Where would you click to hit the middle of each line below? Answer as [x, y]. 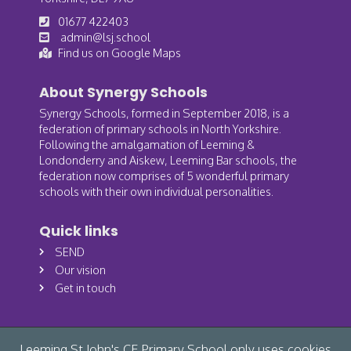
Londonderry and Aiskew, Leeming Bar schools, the [168, 160]
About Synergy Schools [123, 93]
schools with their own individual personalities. [156, 192]
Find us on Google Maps [119, 53]
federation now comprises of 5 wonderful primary [164, 176]
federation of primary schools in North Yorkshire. [160, 129]
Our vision [80, 270]
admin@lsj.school [104, 37]
